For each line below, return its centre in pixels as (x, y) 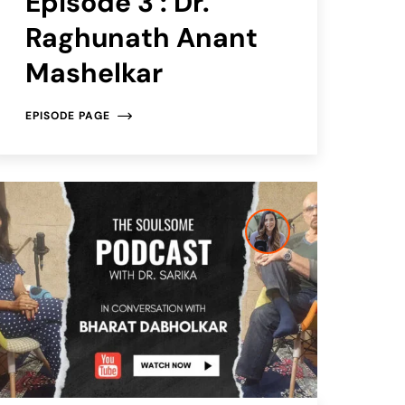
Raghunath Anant (141, 38)
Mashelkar (94, 73)
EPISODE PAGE (67, 116)
